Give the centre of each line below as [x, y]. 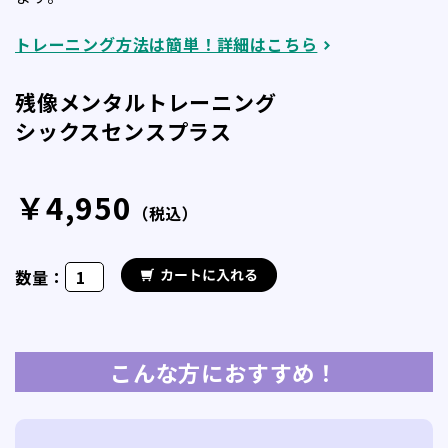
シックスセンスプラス [123, 130]
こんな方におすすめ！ [224, 371]
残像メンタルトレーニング [146, 101]
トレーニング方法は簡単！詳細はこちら [166, 43]
